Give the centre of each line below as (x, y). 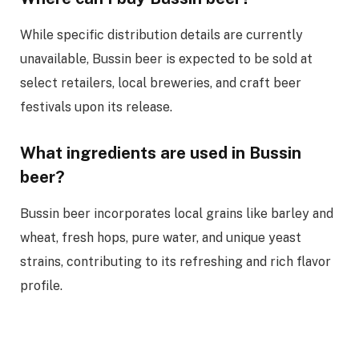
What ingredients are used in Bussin (161, 153)
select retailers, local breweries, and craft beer (161, 83)
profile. (41, 285)
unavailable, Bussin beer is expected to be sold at (166, 58)
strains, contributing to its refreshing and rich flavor (175, 261)
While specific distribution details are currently (161, 34)
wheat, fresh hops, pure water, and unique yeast (161, 237)
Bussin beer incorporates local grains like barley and (177, 213)
